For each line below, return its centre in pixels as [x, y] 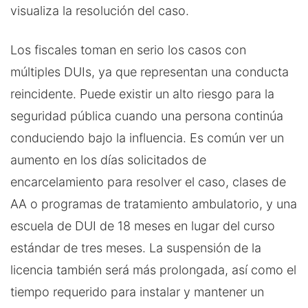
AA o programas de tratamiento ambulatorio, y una [154, 203]
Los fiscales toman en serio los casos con [128, 49]
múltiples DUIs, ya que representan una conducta [150, 71]
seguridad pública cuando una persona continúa [147, 115]
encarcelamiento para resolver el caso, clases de [148, 181]
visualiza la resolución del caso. [100, 10]
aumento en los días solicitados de [108, 159]
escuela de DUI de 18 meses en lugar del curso [143, 225]
